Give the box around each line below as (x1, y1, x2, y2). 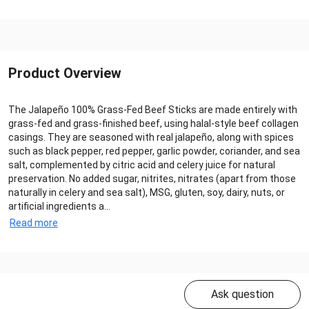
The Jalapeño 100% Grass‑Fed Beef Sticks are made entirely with (8, 104, 297, 116)
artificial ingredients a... (8, 201, 110, 212)
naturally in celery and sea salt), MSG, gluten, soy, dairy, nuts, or (8, 187, 285, 199)
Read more (10, 217, 58, 229)
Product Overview (8, 65, 121, 82)
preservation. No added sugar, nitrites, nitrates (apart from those (8, 173, 296, 185)
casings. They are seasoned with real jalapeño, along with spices (8, 132, 294, 143)
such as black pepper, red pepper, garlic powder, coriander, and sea (8, 146, 300, 157)
